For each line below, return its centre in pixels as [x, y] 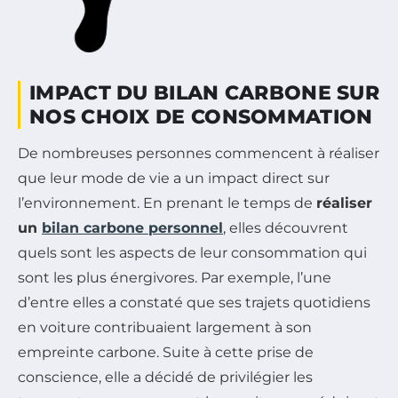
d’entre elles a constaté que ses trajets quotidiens [194, 302]
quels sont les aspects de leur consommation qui [192, 252]
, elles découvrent [286, 227]
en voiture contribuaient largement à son [165, 327]
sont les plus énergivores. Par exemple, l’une [175, 277]
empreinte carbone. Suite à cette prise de [166, 352]
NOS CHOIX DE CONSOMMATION [201, 116]
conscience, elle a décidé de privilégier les [165, 377]
